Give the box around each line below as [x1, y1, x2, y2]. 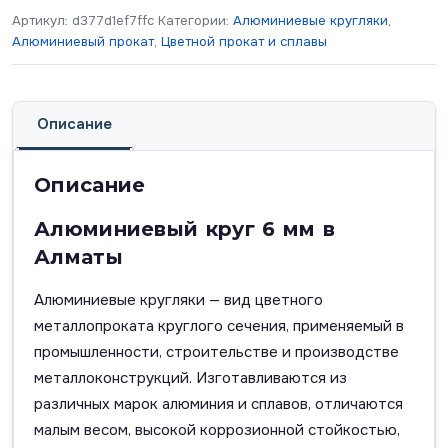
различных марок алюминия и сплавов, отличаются [34, 394, 403, 415]
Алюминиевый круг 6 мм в [34, 217, 335, 242]
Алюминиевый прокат [12, 33, 154, 51]
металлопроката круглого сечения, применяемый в [34, 316, 404, 337]
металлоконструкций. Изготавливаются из [34, 368, 347, 389]
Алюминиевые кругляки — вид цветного [34, 290, 323, 311]
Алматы [34, 245, 123, 270]
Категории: [158, 12, 233, 30]
